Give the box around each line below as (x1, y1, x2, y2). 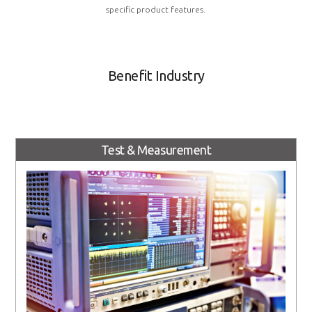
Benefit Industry (107, 67, 205, 84)
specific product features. (106, 4, 206, 14)
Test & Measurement (100, 143, 212, 157)
